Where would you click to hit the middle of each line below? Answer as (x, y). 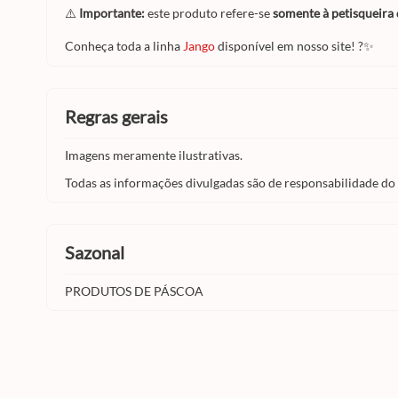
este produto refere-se (209, 13)
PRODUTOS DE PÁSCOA (134, 291)
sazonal (99, 252)
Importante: (112, 13)
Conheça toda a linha (124, 46)
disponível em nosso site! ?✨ (295, 46)
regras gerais (122, 116)
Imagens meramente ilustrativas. (154, 155)
